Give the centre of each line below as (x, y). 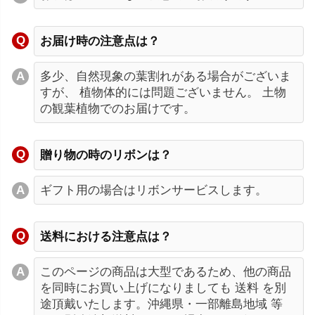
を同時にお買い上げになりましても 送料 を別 (163, 288)
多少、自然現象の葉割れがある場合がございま (166, 76)
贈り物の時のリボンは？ (106, 155)
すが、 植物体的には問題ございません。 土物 (163, 92)
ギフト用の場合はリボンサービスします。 (154, 190)
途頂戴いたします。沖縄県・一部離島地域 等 (161, 304)
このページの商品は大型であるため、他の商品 (166, 271)
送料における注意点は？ (106, 236)
